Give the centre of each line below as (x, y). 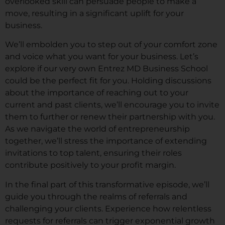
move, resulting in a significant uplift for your (94, 13)
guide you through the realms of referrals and (96, 196)
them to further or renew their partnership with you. (110, 117)
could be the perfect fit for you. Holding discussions (108, 81)
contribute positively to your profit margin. (90, 165)
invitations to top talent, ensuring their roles (93, 153)
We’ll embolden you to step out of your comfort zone (111, 45)
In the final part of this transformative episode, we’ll (107, 184)
